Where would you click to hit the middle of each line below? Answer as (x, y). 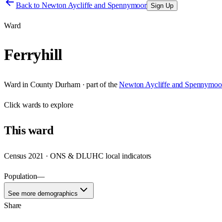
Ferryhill (33, 55)
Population (21, 176)
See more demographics (43, 193)
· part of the (99, 84)
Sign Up (162, 6)
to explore (57, 105)
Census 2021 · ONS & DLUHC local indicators (78, 156)
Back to (29, 5)
